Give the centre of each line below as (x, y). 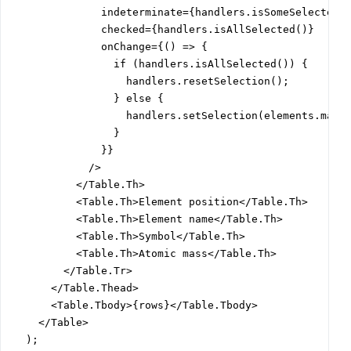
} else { (89, 99)
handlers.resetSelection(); (151, 81)
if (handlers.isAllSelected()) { (161, 64)
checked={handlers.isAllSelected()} (164, 30)
